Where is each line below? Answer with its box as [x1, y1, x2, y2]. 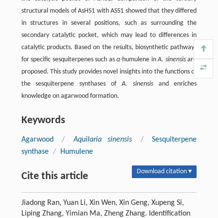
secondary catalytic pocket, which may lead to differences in [21, 31, 197, 39]
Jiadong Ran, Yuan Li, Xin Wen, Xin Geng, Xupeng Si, [21, 199, 184, 207]
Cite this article [21, 170, 88, 182]
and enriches [153, 80, 197, 88]
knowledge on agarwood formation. [21, 92, 119, 100]
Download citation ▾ [137, 167, 192, 175]
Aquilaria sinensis [73, 135, 132, 144]
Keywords [21, 114, 65, 126]
